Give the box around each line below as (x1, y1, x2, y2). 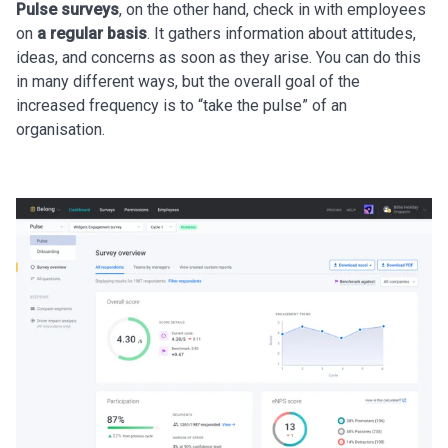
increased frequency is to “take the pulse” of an (16, 96, 347, 115)
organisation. (16, 120, 105, 139)
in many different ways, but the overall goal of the (16, 72, 360, 91)
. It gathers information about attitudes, (147, 24, 416, 43)
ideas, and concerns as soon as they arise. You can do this (16, 48, 421, 67)
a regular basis (33, 24, 147, 43)
